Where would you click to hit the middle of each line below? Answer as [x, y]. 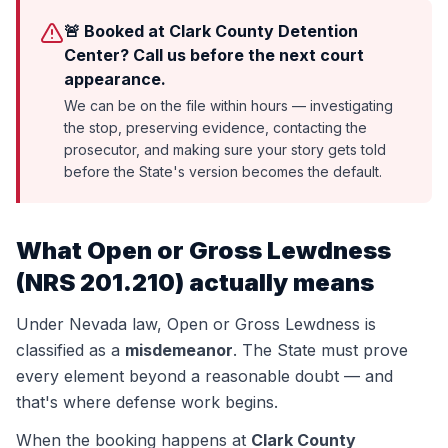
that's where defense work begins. [147, 402]
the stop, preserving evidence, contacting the [215, 127]
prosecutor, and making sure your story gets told [225, 149]
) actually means [274, 282]
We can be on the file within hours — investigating [228, 105]
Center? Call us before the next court [214, 55]
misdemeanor [179, 350]
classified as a [68, 350]
